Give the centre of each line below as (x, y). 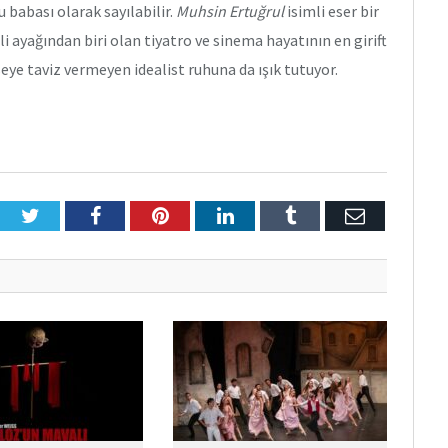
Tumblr (324, 215)
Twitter (68, 215)
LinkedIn (269, 215)
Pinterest (203, 215)
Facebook (138, 215)
